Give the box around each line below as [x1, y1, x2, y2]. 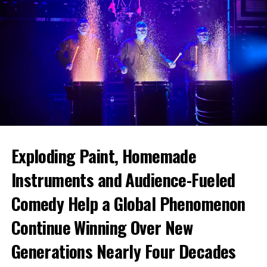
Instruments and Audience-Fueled [11, 167, 235, 193]
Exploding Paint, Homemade [11, 143, 197, 169]
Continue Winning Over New [11, 215, 193, 240]
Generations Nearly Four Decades [11, 238, 236, 264]
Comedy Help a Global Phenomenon [11, 191, 246, 216]
